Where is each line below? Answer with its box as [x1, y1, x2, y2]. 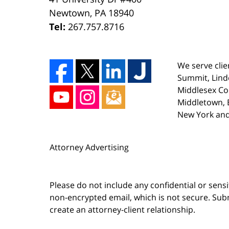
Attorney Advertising [50, 141, 129, 153]
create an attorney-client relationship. [50, 203, 195, 215]
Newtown [49, 6, 90, 19]
